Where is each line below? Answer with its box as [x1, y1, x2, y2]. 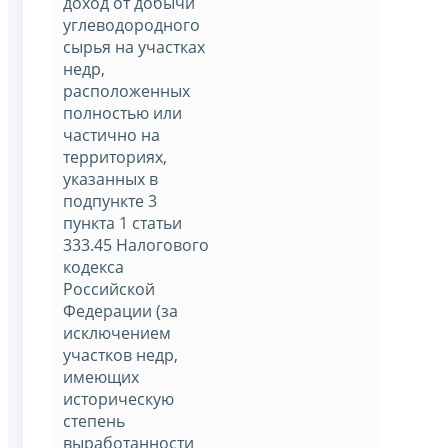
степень [63, 409, 125, 432]
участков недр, [63, 343, 178, 366]
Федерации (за [63, 299, 178, 322]
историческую [63, 387, 174, 410]
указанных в [63, 167, 158, 190]
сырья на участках [63, 35, 205, 58]
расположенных [63, 79, 190, 102]
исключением [63, 321, 171, 344]
